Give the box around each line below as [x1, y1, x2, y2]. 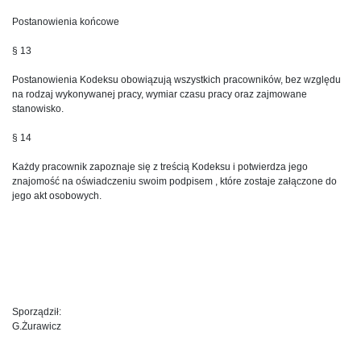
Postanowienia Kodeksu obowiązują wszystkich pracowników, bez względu [12, 73, 341, 85]
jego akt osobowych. [12, 189, 102, 201]
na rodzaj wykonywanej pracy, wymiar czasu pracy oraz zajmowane [12, 88, 307, 100]
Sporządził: [12, 305, 61, 317]
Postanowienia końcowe [12, 15, 119, 27]
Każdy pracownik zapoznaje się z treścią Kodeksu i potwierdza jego [12, 160, 308, 172]
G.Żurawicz [12, 320, 61, 332]
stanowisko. [12, 102, 64, 114]
